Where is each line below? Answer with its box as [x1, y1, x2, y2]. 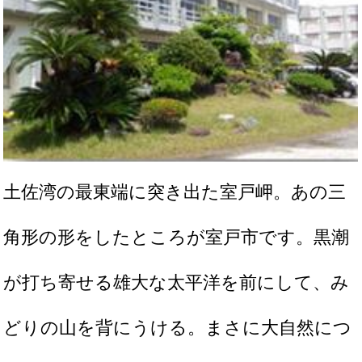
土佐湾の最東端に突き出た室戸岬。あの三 [3, 182, 347, 202]
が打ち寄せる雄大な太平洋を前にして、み [3, 272, 350, 293]
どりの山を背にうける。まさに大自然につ [3, 318, 352, 338]
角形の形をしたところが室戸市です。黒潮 [3, 227, 350, 247]
